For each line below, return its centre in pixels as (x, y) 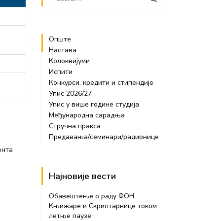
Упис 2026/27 (70, 93)
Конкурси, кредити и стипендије (101, 83)
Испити (60, 72)
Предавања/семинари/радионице (104, 137)
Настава (62, 50)
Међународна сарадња (87, 115)
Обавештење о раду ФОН (91, 196)
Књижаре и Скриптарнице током (103, 206)
